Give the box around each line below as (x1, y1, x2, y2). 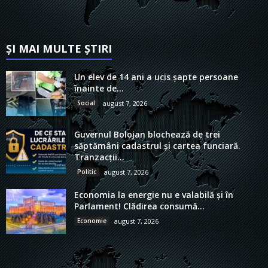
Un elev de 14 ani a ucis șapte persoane (74, 71, 238, 83)
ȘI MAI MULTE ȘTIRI (6, 41, 112, 56)
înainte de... (74, 82, 124, 94)
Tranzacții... (74, 151, 124, 163)
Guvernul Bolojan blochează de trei (74, 128, 220, 140)
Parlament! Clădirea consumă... (74, 200, 205, 212)
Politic (77, 167, 96, 176)
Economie (77, 216, 106, 225)
